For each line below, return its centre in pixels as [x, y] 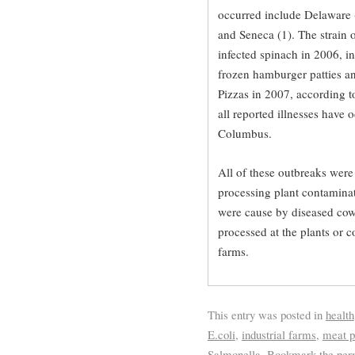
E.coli [221, 334]
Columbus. [244, 133]
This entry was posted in [266, 314]
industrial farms [279, 334]
